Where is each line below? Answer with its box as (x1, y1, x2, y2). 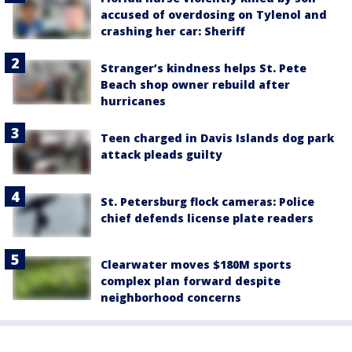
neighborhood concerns (101, 289, 241, 305)
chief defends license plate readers (101, 210, 313, 225)
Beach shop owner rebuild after (101, 77, 290, 93)
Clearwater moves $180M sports (101, 256, 291, 272)
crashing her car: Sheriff (101, 24, 245, 39)
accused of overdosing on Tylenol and (101, 7, 327, 23)
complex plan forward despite (101, 273, 280, 288)
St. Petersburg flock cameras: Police (101, 193, 314, 209)
